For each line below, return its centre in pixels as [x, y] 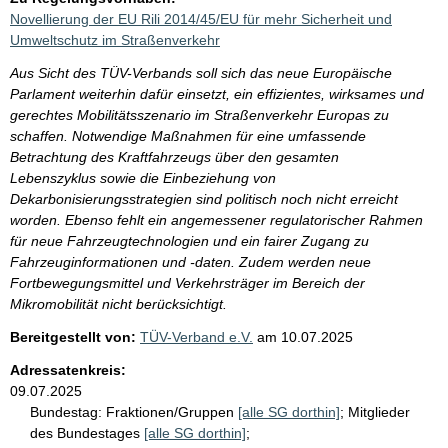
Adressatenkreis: [68, 369]
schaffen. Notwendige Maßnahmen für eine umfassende [188, 135]
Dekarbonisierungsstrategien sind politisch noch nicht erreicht [204, 198]
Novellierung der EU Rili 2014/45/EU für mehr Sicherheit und [201, 18]
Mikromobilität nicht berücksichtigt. [118, 303]
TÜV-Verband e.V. [196, 336]
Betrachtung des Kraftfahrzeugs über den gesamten [174, 156]
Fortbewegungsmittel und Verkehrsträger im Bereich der [187, 282]
